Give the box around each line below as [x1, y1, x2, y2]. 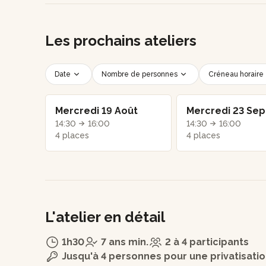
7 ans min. [101, 236, 148, 248]
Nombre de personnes [102, 69, 178, 78]
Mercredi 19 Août [55, 104, 138, 116]
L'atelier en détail [45, 208, 165, 226]
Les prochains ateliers [45, 31, 197, 49]
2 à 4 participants [165, 236, 249, 248]
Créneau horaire [208, 69, 264, 78]
